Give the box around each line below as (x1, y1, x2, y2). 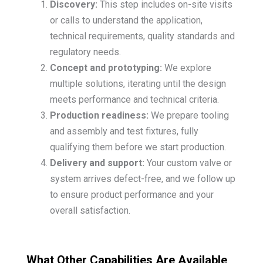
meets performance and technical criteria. (49, 93, 219, 105)
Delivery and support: (49, 157, 144, 168)
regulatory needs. (49, 46, 121, 58)
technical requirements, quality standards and (49, 30, 235, 42)
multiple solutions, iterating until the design (49, 77, 226, 89)
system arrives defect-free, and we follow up (49, 173, 235, 184)
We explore (161, 62, 211, 73)
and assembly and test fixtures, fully (49, 125, 198, 137)
